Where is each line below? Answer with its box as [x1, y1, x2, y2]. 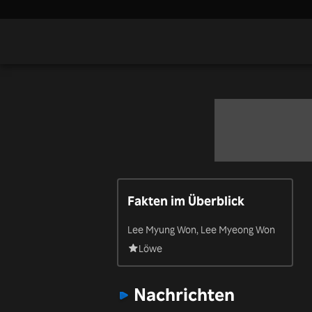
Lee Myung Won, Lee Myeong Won [127, 222, 275, 235]
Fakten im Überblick [127, 192, 244, 208]
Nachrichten [134, 283, 235, 306]
